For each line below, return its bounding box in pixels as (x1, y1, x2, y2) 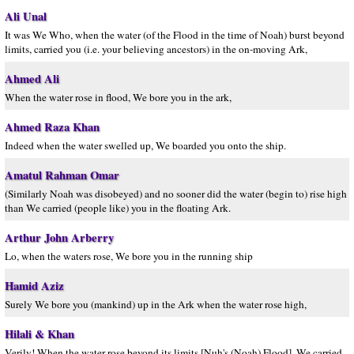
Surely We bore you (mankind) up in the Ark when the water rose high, (5, 297, 307, 311)
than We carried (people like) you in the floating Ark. (5, 201, 231, 215)
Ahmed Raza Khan (5, 119, 100, 135)
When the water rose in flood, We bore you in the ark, (5, 90, 232, 104)
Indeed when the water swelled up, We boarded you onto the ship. (5, 138, 286, 153)
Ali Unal (5, 8, 47, 24)
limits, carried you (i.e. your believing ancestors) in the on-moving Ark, (5, 42, 307, 56)
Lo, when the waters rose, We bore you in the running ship (5, 249, 253, 263)
